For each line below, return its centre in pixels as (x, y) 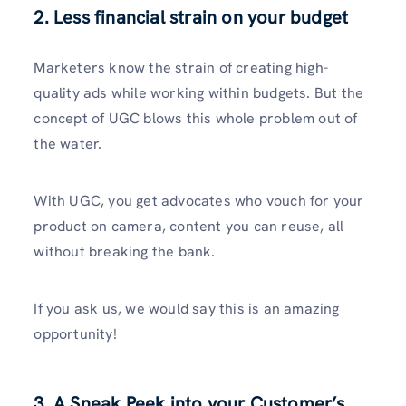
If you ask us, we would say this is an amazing (187, 309)
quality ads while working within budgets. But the (199, 92)
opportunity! (75, 334)
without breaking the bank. (125, 251)
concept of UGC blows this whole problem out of (196, 118)
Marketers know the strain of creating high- (181, 67)
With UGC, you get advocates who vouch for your (199, 200)
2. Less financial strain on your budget (191, 17)
